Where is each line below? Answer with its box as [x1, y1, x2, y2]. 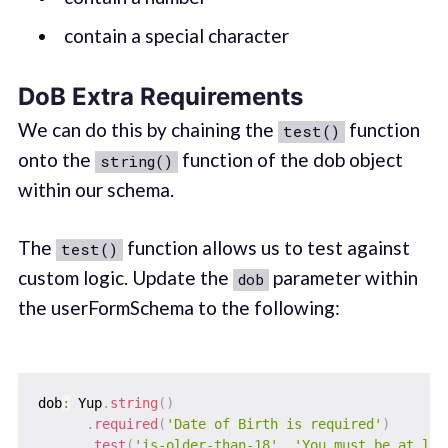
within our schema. [17, 177, 174, 201]
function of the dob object [177, 147, 403, 171]
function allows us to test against [122, 236, 410, 260]
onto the [17, 147, 95, 171]
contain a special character [63, 24, 289, 48]
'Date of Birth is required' [165, 415, 382, 432]
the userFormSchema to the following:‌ [17, 296, 340, 320]
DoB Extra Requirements [17, 81, 303, 111]
